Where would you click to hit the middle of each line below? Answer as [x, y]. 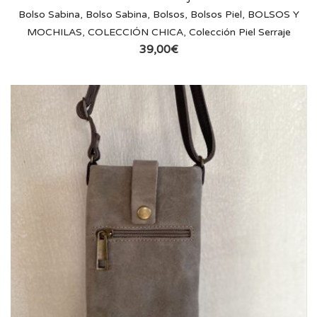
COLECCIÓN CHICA [135, 33]
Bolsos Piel [216, 15]
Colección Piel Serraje [240, 33]
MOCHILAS [54, 33]
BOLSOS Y [273, 15]
